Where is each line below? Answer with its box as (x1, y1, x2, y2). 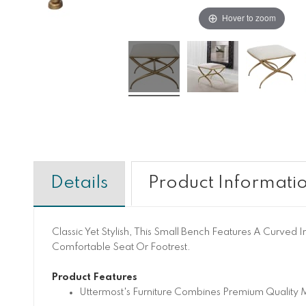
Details (50, 174, 108, 193)
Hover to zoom (222, 12, 277, 24)
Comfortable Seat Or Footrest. (51, 242, 191, 252)
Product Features (51, 272, 137, 282)
